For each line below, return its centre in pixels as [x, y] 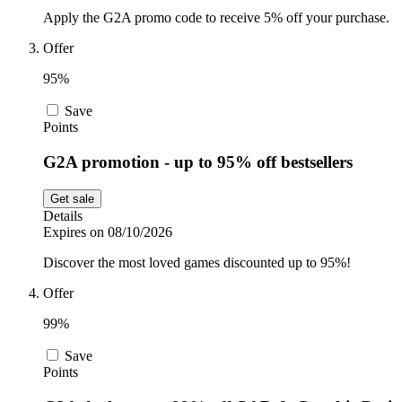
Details [63, 215]
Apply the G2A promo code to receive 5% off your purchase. [216, 18]
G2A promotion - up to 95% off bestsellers [198, 162]
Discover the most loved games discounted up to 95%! [197, 262]
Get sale [72, 198]
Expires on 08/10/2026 [108, 232]
